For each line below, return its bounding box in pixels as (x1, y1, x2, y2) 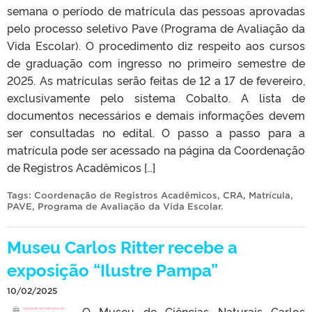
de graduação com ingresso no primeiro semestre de (7, 55, 305, 71)
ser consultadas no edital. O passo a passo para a (7, 125, 305, 141)
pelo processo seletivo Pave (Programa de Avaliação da (7, 20, 305, 36)
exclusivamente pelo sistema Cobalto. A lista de (7, 90, 305, 106)
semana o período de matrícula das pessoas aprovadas (7, 3, 305, 19)
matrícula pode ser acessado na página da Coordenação (7, 142, 305, 158)
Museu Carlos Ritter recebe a (7, 235, 237, 258)
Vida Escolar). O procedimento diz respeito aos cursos (7, 38, 305, 54)
